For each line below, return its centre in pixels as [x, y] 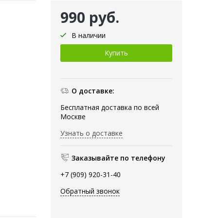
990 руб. [90, 17]
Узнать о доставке [91, 133]
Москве [73, 116]
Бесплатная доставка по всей [110, 107]
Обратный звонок [90, 191]
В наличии [89, 35]
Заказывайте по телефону [118, 158]
